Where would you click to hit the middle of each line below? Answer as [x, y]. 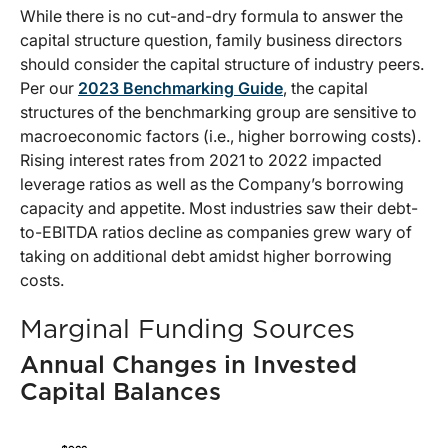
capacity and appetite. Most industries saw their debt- [219, 208]
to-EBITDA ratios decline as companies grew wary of [216, 232]
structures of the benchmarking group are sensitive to [218, 112]
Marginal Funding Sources [187, 330]
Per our [49, 88]
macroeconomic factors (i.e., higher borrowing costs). [220, 136]
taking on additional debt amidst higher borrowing [206, 256]
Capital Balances [120, 393]
